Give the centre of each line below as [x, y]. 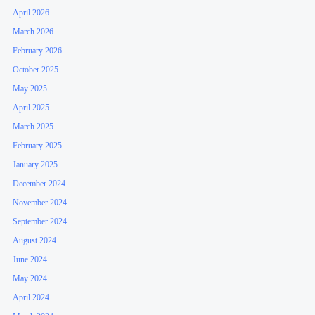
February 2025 [38, 145]
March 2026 [33, 31]
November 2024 [40, 202]
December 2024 [39, 183]
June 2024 [30, 259]
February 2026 [38, 50]
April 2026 [31, 12]
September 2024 [40, 221]
